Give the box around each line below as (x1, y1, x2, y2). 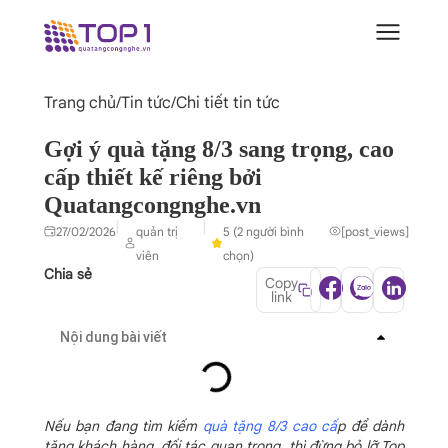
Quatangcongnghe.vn (44, 192, 261, 218)
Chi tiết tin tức (176, 93, 280, 113)
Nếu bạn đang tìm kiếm (44, 417, 203, 435)
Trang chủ (44, 93, 116, 113)
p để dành (337, 417, 405, 435)
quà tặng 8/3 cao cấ (202, 417, 338, 435)
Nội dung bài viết (60, 329, 167, 345)
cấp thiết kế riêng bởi (44, 164, 262, 190)
